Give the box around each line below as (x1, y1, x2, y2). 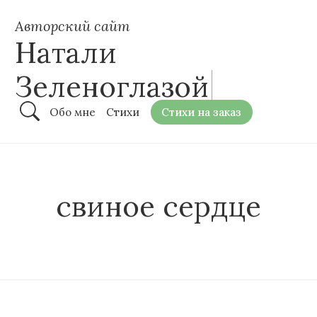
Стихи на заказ (161, 105, 242, 119)
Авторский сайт (15, 17, 130, 35)
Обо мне (50, 105, 96, 119)
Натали (15, 35, 117, 71)
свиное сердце (56, 188, 261, 224)
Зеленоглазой (15, 69, 209, 105)
